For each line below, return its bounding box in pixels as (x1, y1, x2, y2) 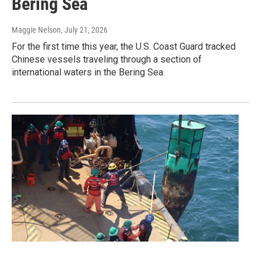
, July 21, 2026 (61, 25, 108, 35)
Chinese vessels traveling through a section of (12, 54, 202, 65)
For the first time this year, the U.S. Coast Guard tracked (12, 41, 236, 53)
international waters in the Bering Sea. (12, 67, 165, 78)
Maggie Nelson (12, 25, 61, 35)
